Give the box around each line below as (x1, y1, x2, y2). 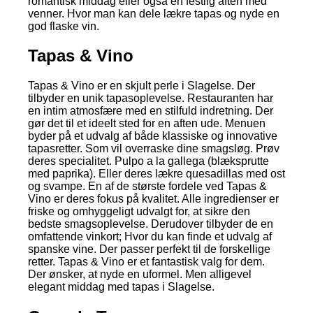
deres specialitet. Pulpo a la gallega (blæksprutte (28, 155, 269, 168)
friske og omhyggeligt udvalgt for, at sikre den (28, 205, 250, 218)
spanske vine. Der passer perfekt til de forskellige (28, 243, 270, 256)
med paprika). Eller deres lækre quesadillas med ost (28, 168, 285, 180)
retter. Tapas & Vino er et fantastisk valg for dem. (28, 256, 265, 268)
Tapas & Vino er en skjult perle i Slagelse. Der (28, 80, 255, 92)
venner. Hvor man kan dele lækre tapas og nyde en (28, 7, 279, 20)
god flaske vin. (28, 20, 99, 32)
